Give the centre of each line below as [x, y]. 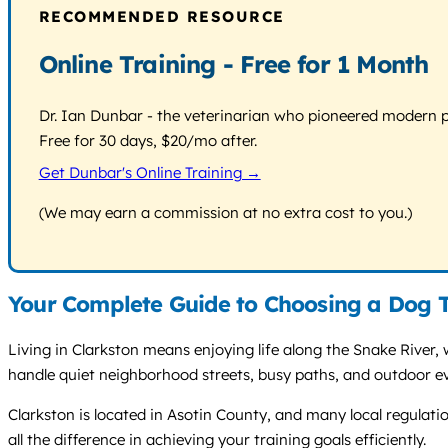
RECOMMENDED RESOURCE [161, 16]
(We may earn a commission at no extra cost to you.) [225, 213]
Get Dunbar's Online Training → [149, 173]
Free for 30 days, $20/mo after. [147, 140]
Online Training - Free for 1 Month [233, 63]
